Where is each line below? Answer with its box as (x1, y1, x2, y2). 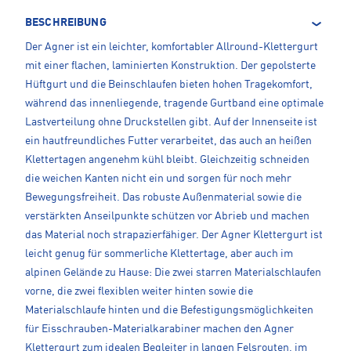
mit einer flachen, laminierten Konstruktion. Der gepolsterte (25, 60, 316, 72)
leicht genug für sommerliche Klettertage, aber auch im (25, 248, 293, 260)
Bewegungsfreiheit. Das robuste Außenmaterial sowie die (25, 192, 302, 204)
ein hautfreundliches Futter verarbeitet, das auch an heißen (25, 136, 312, 147)
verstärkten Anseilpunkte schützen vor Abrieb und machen (25, 211, 309, 223)
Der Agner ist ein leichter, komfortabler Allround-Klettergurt (25, 42, 318, 53)
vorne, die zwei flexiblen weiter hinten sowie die (25, 286, 253, 298)
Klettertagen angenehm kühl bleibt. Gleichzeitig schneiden (25, 154, 309, 166)
